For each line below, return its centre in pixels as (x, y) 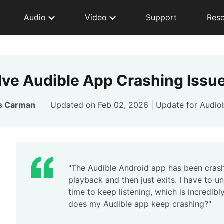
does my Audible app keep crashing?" (140, 204)
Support (161, 17)
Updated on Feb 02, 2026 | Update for (125, 105)
